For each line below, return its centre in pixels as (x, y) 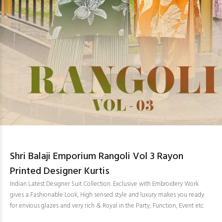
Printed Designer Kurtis (60, 171)
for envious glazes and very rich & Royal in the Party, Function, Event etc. (107, 206)
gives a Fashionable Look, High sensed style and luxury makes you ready (107, 195)
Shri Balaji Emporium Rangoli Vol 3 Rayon (97, 157)
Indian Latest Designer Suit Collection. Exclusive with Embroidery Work (104, 184)
